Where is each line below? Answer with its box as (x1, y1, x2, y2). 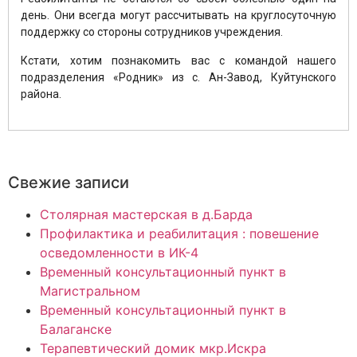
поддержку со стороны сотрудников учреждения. (21, 25, 283, 39)
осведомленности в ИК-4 (40, 245, 198, 261)
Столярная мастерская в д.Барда (40, 206, 253, 223)
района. (21, 87, 61, 100)
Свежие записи (8, 173, 129, 193)
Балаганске (40, 321, 112, 338)
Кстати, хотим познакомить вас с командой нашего (21, 53, 336, 67)
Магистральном (40, 283, 140, 300)
